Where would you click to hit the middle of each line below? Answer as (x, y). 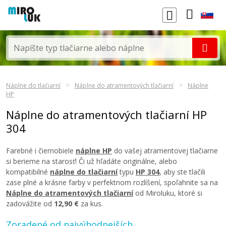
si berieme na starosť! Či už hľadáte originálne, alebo (92, 161)
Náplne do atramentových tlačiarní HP (106, 115)
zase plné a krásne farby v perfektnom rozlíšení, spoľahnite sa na (112, 182)
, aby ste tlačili (182, 172)
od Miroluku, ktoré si (168, 193)
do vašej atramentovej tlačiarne (165, 151)
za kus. (91, 204)
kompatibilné (28, 172)
